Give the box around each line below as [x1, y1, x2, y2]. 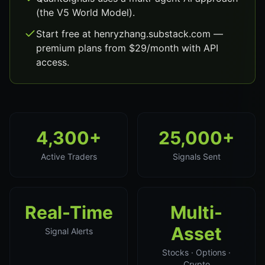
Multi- [170, 202, 222, 223]
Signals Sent [172, 151, 221, 161]
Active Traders [40, 151, 97, 161]
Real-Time [24, 202, 113, 223]
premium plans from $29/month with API [36, 42, 218, 54]
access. [36, 56, 69, 68]
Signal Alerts [44, 226, 93, 236]
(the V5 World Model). [36, 7, 135, 18]
